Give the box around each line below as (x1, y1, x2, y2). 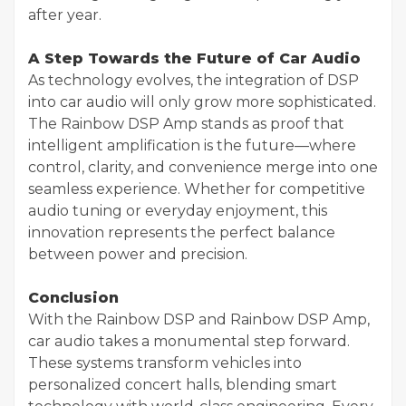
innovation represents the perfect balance (28, 223, 335, 241)
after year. (28, 5, 101, 24)
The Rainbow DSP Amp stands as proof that (28, 114, 344, 132)
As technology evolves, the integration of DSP (28, 71, 359, 89)
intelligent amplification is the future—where (28, 136, 356, 154)
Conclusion (28, 288, 119, 306)
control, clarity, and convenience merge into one (28, 158, 378, 176)
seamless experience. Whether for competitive (28, 179, 365, 198)
